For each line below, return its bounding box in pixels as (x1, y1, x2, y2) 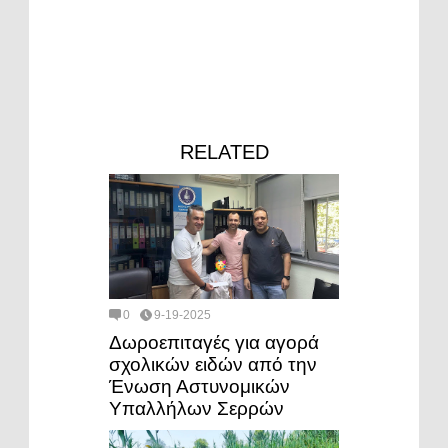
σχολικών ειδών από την (109, 353, 317, 375)
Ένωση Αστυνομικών (109, 375, 290, 397)
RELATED (179, 141, 269, 164)
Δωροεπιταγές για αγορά (109, 331, 319, 353)
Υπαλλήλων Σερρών (109, 397, 284, 419)
